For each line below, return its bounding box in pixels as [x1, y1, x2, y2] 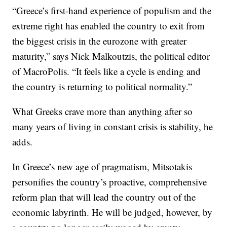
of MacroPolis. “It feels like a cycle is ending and [12, 65, 201, 78]
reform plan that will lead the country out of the [12, 191, 196, 203]
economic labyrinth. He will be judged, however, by [12, 206, 213, 218]
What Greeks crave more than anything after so [12, 105, 193, 118]
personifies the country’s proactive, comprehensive [12, 175, 207, 188]
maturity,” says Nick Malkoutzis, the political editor [12, 50, 210, 62]
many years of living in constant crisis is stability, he [12, 120, 213, 133]
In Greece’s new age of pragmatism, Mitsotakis [12, 160, 193, 173]
